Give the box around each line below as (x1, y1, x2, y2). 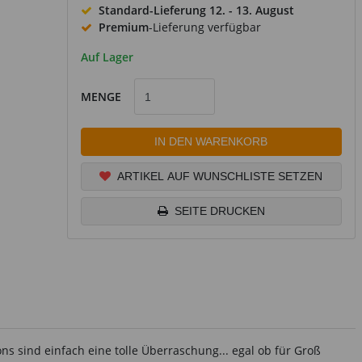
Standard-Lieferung (98, 2, 209, 18)
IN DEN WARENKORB (154, 135, 268, 148)
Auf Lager (80, 49, 133, 65)
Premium (98, 19, 149, 35)
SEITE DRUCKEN (174, 204, 265, 217)
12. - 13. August (208, 2, 294, 18)
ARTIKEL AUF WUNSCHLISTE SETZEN (117, 170, 323, 183)
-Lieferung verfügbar (148, 19, 261, 35)
